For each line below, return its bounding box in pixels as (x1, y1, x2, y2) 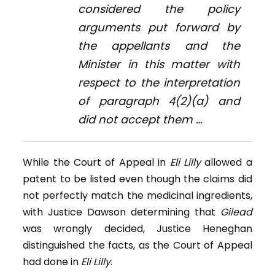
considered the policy (78, 1, 240, 17)
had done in (23, 255, 82, 269)
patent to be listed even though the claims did (23, 172, 252, 187)
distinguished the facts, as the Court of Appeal (23, 238, 252, 253)
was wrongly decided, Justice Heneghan (23, 222, 252, 236)
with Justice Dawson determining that (23, 205, 220, 220)
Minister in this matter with (78, 56, 240, 72)
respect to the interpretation (78, 75, 240, 91)
